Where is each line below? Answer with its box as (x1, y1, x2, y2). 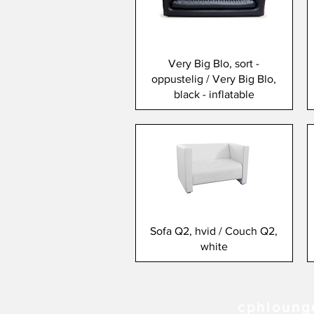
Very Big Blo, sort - (168, 57, 260, 69)
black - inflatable (173, 88, 254, 100)
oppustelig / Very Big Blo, (151, 72, 277, 85)
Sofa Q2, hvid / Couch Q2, (150, 224, 278, 237)
